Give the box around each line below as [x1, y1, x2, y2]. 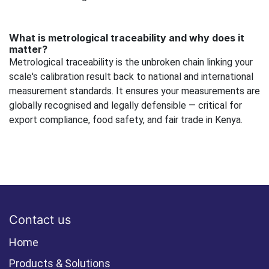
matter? [9, 43, 47, 56]
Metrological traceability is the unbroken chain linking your [9, 56, 253, 68]
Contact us [9, 213, 71, 228]
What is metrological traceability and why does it [9, 32, 244, 44]
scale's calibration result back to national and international [9, 71, 253, 83]
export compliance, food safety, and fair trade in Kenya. [9, 114, 243, 126]
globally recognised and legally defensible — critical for [9, 100, 242, 112]
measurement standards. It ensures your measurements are [9, 85, 260, 97]
